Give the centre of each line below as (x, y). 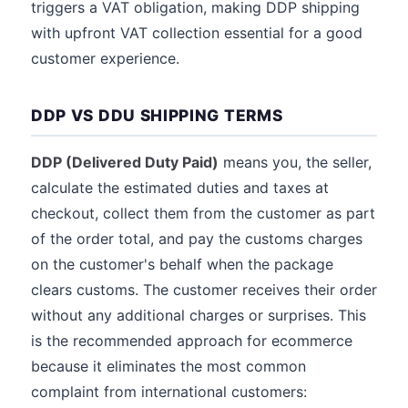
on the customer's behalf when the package (182, 264)
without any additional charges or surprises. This (199, 315)
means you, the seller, (295, 162)
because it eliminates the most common (168, 366)
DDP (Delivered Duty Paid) (125, 162)
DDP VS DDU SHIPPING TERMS (157, 115)
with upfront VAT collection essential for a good (197, 33)
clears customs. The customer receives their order (204, 290)
